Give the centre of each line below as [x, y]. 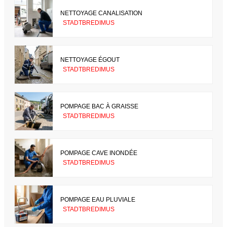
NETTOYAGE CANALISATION [101, 13]
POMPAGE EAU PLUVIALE [98, 199]
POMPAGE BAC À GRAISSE [99, 106]
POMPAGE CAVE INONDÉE [99, 153]
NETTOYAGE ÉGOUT [90, 60]
